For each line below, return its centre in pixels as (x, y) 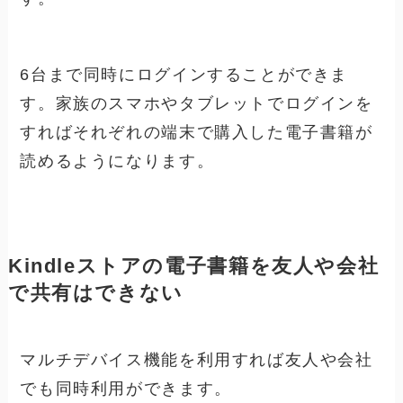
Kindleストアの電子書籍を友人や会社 (193, 267)
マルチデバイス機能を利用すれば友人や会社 (197, 360)
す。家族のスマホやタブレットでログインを (197, 104)
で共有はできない (95, 294)
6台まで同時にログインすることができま (184, 75)
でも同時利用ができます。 (126, 389)
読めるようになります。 (117, 161)
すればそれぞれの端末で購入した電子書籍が (197, 133)
